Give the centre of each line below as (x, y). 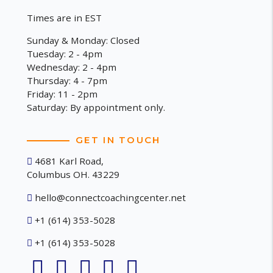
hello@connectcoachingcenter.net (109, 197)
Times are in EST (65, 18)
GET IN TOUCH (118, 140)
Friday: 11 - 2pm (62, 94)
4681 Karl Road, (68, 161)
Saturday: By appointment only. (96, 108)
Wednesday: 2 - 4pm (72, 67)
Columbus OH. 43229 (73, 175)
